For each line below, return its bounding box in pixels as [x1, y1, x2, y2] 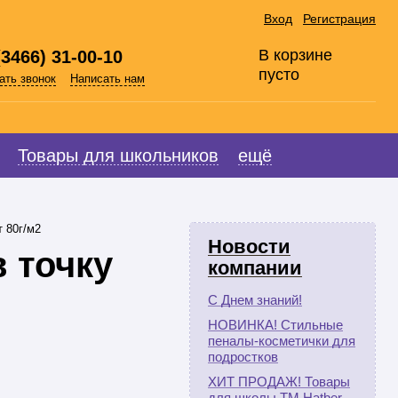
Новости [208, 235, 291, 258]
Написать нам [70, 72, 145, 85]
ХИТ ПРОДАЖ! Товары [208, 374, 350, 389]
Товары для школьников [18, 146, 219, 165]
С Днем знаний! [208, 292, 302, 307]
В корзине [259, 46, 332, 64]
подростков [208, 349, 278, 364]
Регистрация [303, 12, 376, 26]
